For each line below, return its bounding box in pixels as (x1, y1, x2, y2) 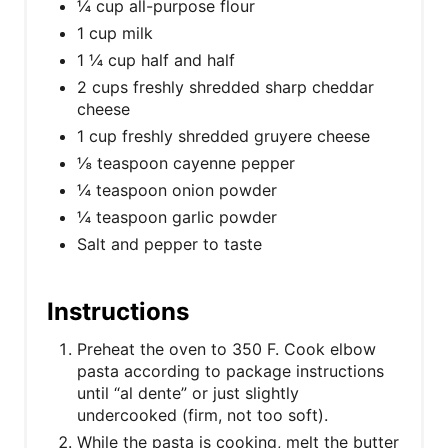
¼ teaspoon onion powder (77, 179, 277, 200)
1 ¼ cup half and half (77, 49, 235, 70)
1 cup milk (77, 22, 153, 43)
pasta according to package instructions (77, 360, 384, 381)
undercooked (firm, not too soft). (77, 404, 328, 425)
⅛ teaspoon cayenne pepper (77, 152, 295, 173)
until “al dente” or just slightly (77, 382, 299, 403)
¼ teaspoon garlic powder (77, 206, 277, 227)
